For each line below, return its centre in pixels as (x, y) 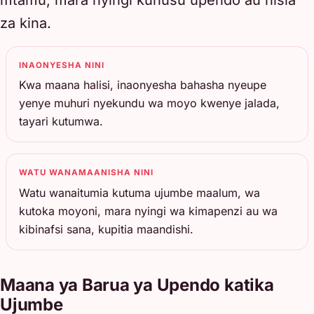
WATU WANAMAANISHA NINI (87, 173)
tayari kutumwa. (61, 122)
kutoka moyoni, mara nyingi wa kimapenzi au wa (149, 211)
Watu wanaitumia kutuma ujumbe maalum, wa (140, 192)
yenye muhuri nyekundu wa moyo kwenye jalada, (150, 103)
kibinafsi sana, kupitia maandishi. (107, 229)
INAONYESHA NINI (62, 65)
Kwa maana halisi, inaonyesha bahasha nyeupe (143, 85)
